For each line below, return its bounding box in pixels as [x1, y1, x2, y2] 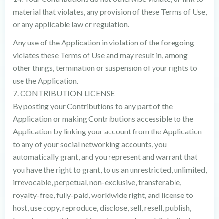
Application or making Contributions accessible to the [12, 114, 193, 123]
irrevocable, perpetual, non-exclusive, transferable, [12, 177, 181, 187]
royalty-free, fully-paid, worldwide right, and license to [12, 190, 193, 199]
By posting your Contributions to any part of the [12, 101, 173, 110]
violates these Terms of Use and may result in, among [12, 50, 188, 60]
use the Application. [12, 76, 78, 85]
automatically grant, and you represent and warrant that [12, 152, 197, 161]
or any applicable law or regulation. [12, 20, 129, 29]
